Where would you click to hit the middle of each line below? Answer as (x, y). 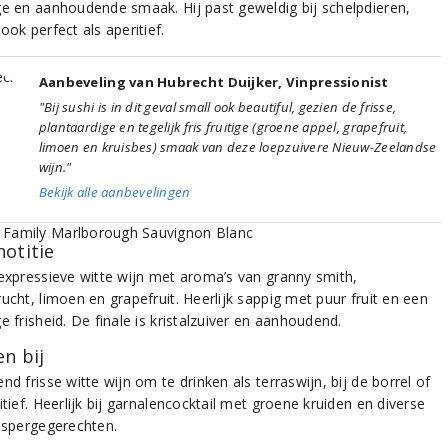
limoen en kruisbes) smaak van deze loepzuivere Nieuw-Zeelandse (237, 147)
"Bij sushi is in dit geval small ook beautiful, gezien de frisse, (217, 107)
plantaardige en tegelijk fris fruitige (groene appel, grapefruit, (223, 127)
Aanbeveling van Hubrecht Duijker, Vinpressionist (213, 82)
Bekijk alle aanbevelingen (114, 192)
